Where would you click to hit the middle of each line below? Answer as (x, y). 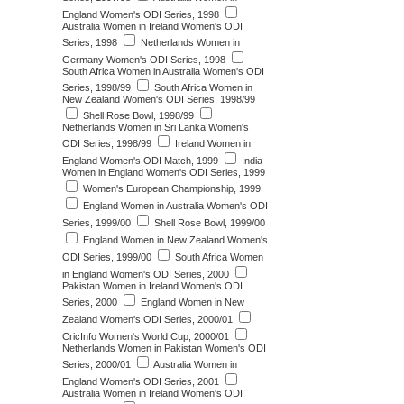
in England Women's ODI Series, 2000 (146, 274)
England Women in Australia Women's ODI (174, 206)
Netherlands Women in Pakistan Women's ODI (164, 348)
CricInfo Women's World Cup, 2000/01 (146, 336)
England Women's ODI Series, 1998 (141, 14)
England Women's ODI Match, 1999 (140, 161)
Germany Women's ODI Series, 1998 (144, 60)
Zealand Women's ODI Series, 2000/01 (147, 319)
